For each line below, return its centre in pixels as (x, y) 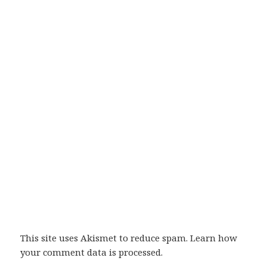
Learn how (214, 237)
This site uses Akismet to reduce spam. (105, 237)
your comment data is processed (91, 252)
